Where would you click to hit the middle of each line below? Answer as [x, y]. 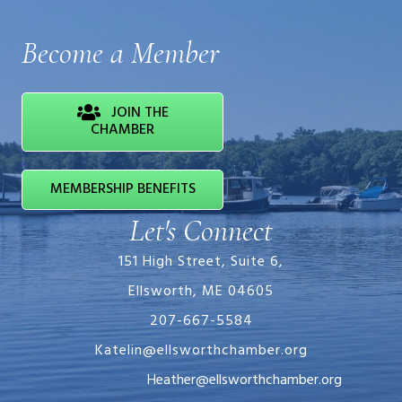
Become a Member [121, 53]
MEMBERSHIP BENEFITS [122, 189]
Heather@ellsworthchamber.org [182, 380]
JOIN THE [140, 113]
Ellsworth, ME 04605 [201, 291]
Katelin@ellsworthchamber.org [201, 350]
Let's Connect [201, 231]
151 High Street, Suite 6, [201, 262]
